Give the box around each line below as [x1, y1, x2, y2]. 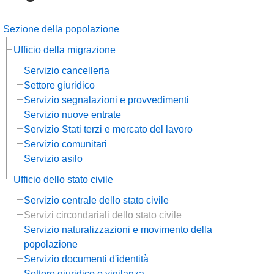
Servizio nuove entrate [24, 109, 121, 120]
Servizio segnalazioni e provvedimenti [24, 95, 189, 105]
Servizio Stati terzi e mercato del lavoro [24, 124, 193, 135]
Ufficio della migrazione [13, 45, 116, 55]
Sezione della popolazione [3, 24, 119, 34]
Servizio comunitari [24, 139, 107, 149]
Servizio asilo [24, 154, 83, 164]
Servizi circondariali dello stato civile [24, 210, 182, 220]
